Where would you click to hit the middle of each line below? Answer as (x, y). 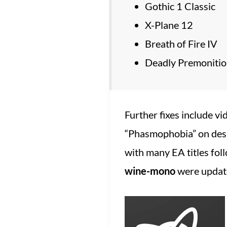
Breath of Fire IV (181, 44)
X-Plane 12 (169, 25)
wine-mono (150, 171)
